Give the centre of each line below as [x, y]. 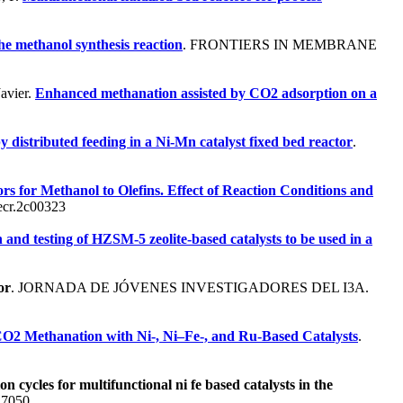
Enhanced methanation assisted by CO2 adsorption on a [206, 93]
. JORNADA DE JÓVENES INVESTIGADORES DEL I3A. [190, 287]
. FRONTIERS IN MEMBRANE [280, 44]
